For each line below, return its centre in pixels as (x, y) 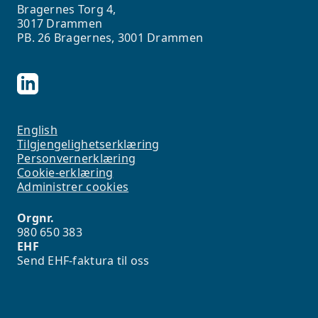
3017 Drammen (60, 24)
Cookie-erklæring (65, 173)
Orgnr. (37, 218)
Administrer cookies (73, 187)
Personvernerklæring (77, 159)
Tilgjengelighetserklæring (88, 144)
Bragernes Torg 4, (67, 10)
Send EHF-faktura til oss (83, 261)
